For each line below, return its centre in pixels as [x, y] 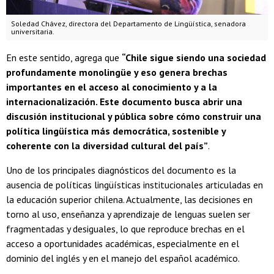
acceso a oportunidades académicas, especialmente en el [123, 244]
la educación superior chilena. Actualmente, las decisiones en [129, 200]
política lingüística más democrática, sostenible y [116, 131]
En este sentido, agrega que [64, 58]
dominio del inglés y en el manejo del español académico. [123, 258]
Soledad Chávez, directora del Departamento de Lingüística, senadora [128, 24]
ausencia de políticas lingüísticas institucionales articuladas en [135, 185]
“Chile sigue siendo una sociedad [194, 58]
